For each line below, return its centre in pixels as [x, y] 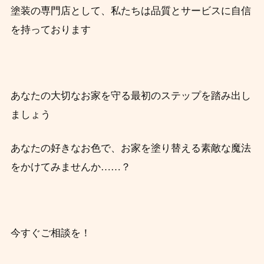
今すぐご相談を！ [50, 233]
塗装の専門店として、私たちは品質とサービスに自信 [131, 11]
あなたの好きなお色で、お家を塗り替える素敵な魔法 [131, 148]
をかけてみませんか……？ [70, 167]
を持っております [50, 30]
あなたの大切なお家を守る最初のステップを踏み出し [131, 96]
